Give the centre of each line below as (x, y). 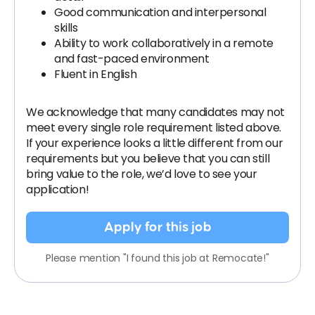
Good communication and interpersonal (160, 12)
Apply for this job (157, 227)
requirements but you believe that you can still (148, 159)
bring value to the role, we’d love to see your (142, 174)
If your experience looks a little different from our (155, 143)
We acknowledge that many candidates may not (155, 112)
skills (66, 28)
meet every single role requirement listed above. (154, 128)
